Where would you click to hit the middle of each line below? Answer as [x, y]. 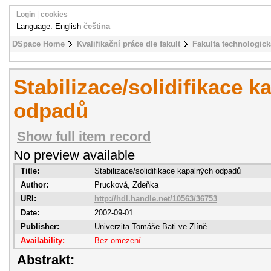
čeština [97, 26]
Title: [30, 171]
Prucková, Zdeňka [126, 185]
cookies [54, 15]
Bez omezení [118, 240]
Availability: [43, 240]
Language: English [50, 26]
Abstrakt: [46, 260]
